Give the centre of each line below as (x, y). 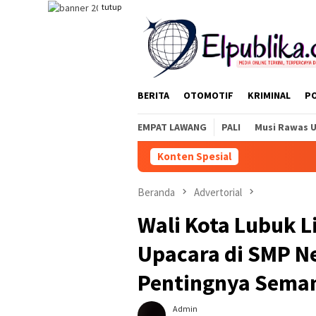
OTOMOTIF (208, 95)
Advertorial (218, 192)
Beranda (156, 192)
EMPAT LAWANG (172, 127)
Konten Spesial (194, 156)
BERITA (153, 95)
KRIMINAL (269, 95)
